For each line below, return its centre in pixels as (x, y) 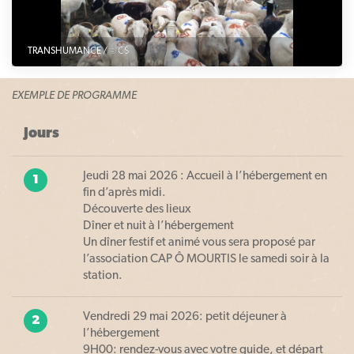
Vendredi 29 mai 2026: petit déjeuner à (185, 317)
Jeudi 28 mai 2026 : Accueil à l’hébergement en (205, 176)
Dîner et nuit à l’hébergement (158, 226)
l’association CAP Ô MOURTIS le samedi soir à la (206, 259)
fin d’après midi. (124, 193)
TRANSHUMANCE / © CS (78, 51)
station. (103, 276)
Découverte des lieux (137, 209)
